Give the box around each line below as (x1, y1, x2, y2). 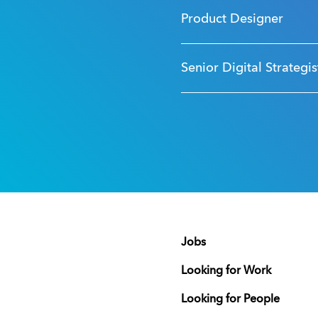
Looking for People (180, 293, 280, 305)
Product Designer (180, 12, 283, 26)
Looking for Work (180, 265, 271, 277)
